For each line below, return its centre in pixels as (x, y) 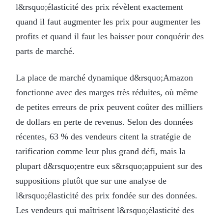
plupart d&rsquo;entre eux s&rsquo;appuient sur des (109, 166)
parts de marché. (45, 51)
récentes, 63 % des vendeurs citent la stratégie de (103, 136)
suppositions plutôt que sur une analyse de (91, 180)
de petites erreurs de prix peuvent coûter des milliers (109, 107)
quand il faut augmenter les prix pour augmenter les (108, 21)
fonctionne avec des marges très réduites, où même (107, 92)
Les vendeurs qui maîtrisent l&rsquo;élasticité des (105, 210)
